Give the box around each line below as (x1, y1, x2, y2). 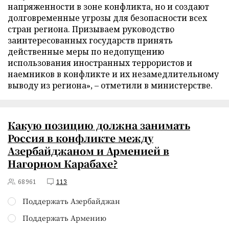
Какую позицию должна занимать (8, 118, 190, 132)
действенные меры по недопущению (8, 46, 164, 57)
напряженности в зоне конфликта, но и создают (8, 1, 209, 12)
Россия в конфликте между (8, 131, 153, 145)
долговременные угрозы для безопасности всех (8, 12, 207, 24)
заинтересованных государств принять (8, 35, 173, 46)
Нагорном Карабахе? (8, 156, 118, 170)
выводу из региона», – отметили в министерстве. (8, 80, 213, 91)
